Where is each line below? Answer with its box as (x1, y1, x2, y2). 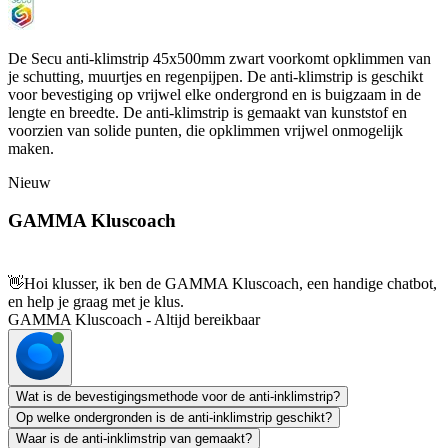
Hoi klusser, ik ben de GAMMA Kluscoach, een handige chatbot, (24, 275, 437, 293)
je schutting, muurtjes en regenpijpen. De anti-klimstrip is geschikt (8, 67, 423, 85)
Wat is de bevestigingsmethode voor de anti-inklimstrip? (16, 389, 340, 405)
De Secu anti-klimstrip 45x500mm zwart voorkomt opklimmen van (8, 49, 431, 67)
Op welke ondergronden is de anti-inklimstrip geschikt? (16, 410, 332, 426)
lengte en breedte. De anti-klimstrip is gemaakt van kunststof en (8, 103, 407, 121)
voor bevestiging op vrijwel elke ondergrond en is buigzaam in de (8, 85, 421, 103)
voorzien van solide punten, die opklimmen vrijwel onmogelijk (8, 121, 403, 139)
